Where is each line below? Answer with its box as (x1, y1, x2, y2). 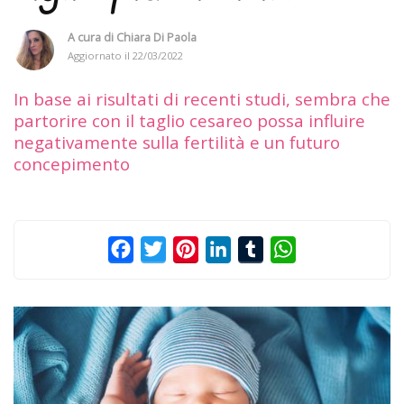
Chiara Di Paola (116, 29, 197, 45)
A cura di (68, 29, 116, 45)
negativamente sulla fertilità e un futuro (14, 130, 340, 153)
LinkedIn (231, 238, 289, 259)
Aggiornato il (68, 48, 133, 62)
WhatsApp (296, 238, 366, 259)
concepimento (14, 151, 130, 175)
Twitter (166, 238, 216, 259)
